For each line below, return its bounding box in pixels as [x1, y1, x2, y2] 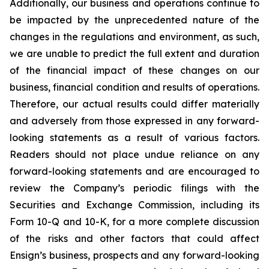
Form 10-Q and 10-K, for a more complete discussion [10, 216, 259, 228]
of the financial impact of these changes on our [10, 64, 259, 76]
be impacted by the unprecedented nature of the [10, 14, 259, 26]
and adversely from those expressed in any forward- [10, 115, 259, 127]
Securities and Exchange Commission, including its [10, 199, 259, 211]
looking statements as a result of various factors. [10, 131, 259, 144]
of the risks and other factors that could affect [10, 232, 259, 244]
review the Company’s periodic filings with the [10, 182, 259, 194]
